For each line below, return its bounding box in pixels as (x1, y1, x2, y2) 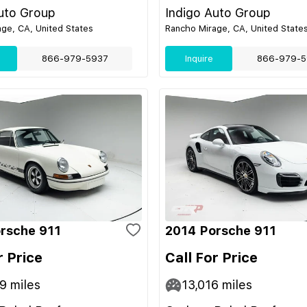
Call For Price (165, 249, 258, 266)
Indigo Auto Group (165, 5, 271, 20)
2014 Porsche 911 (165, 223, 276, 238)
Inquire (184, 53, 213, 64)
